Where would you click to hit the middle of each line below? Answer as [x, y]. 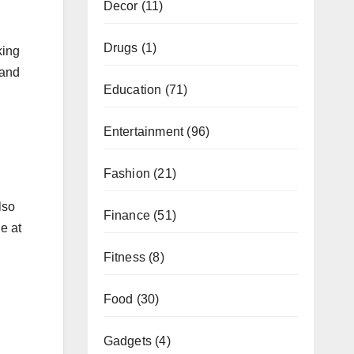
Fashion [126, 173]
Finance [126, 215]
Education [132, 89]
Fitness [124, 257]
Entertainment [143, 131]
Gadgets [127, 341]
